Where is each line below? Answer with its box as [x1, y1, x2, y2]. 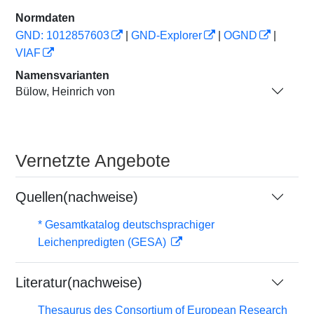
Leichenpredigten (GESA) [38, 236, 169, 248]
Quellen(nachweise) [15, 189, 138, 205]
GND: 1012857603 [15, 29, 109, 41]
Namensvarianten [15, 69, 109, 81]
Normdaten [15, 12, 75, 24]
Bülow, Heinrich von [15, 85, 115, 97]
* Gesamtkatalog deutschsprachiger [38, 219, 214, 231]
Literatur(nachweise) [15, 275, 142, 290]
